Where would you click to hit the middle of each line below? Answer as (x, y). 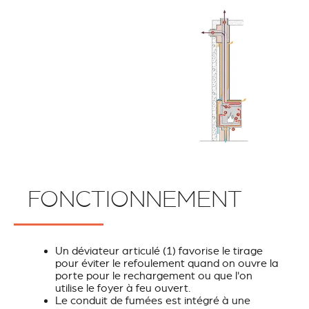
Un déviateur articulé (109, 251)
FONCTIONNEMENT (135, 199)
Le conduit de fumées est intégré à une (153, 300)
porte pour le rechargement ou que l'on (154, 276)
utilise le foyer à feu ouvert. (123, 288)
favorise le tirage (219, 251)
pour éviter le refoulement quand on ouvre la (167, 263)
